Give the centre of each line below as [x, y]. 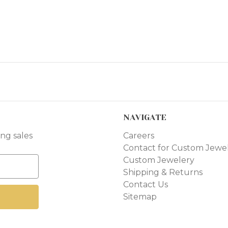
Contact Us [146, 185]
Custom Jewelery [159, 160]
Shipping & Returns [163, 173]
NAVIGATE [145, 118]
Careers [139, 136]
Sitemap [140, 197]
